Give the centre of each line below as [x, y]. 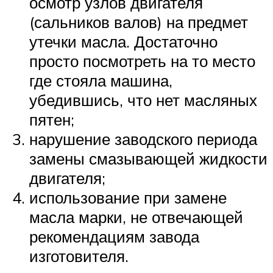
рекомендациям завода [114, 237]
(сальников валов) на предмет [139, 22]
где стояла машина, [101, 81]
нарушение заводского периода [143, 139]
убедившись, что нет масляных [143, 100]
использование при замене [128, 198]
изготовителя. [79, 256]
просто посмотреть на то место [142, 61]
